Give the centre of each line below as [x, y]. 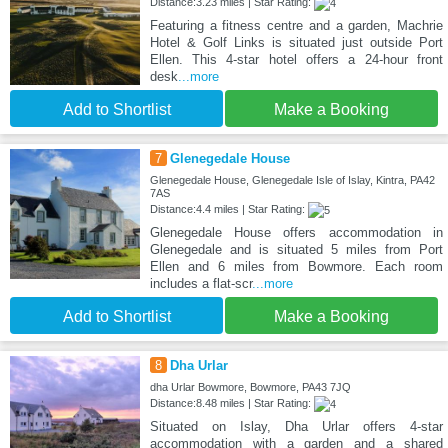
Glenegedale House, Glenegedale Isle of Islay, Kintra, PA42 [292, 180]
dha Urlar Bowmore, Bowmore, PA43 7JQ [250, 387]
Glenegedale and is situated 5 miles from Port [296, 250]
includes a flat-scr [200, 284]
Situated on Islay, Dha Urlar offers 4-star [296, 427]
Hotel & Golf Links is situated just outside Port [296, 43]
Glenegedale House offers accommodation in [296, 233]
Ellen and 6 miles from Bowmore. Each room [296, 267]
